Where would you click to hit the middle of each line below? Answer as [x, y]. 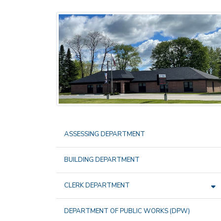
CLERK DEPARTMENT [97, 186]
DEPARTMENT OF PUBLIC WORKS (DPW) [127, 211]
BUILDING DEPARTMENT [102, 160]
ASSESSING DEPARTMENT [105, 134]
